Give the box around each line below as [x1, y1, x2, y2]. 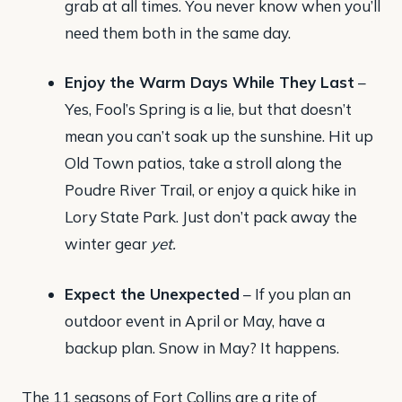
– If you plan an [239, 284, 351, 303]
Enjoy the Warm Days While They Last [64, 73, 354, 92]
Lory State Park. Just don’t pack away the [64, 207, 357, 227]
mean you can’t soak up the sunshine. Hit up [64, 127, 373, 146]
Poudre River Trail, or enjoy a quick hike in [64, 180, 356, 200]
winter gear [64, 234, 151, 254]
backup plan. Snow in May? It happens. [64, 337, 339, 357]
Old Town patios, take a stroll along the [64, 153, 342, 173]
